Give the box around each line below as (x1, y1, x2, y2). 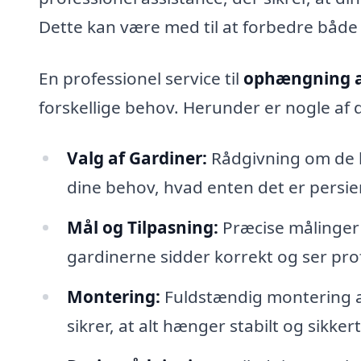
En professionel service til (39, 66, 243, 89)
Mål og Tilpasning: (66, 216, 218, 239)
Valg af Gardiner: (66, 147, 207, 170)
